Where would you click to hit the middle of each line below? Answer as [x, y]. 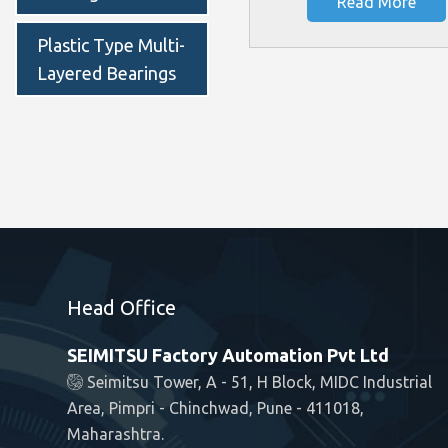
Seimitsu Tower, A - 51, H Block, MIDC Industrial [257, 381]
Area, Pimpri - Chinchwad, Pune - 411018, [215, 407]
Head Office [121, 307]
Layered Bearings [106, 72]
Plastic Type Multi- [111, 44]
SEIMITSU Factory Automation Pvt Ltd [228, 354]
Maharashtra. [115, 433]
